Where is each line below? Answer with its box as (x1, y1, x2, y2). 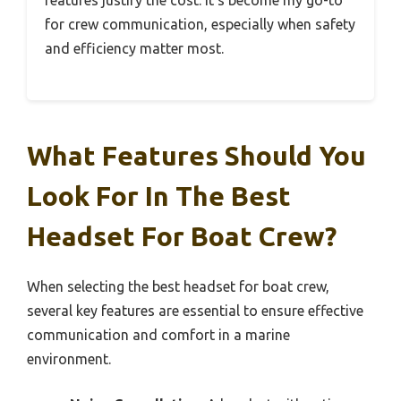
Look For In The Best (27, 180, 291, 211)
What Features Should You (27, 140, 366, 171)
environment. (27, 350, 111, 367)
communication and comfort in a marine (27, 326, 290, 343)
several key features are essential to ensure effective (27, 302, 363, 319)
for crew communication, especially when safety (45, 15, 355, 32)
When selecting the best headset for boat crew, (27, 277, 329, 294)
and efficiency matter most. (45, 39, 224, 56)
